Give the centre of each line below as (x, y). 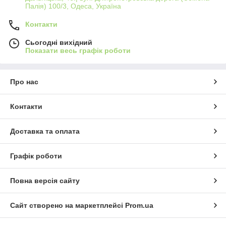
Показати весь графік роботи (78, 51)
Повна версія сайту (45, 181)
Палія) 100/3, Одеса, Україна (73, 6)
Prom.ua (139, 206)
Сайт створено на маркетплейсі (68, 206)
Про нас (24, 82)
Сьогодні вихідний (59, 43)
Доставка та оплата (45, 131)
